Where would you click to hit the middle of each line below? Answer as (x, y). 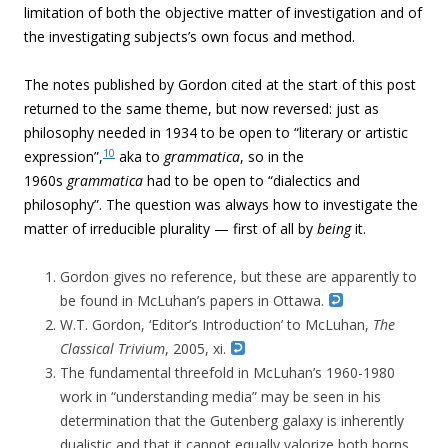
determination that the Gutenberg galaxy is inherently (232, 420)
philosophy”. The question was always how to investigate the (221, 204)
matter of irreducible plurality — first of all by (170, 228)
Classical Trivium (112, 348)
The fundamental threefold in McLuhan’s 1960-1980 (227, 372)
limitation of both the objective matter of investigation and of (223, 12)
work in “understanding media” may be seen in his (220, 396)
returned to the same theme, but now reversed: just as (201, 108)
